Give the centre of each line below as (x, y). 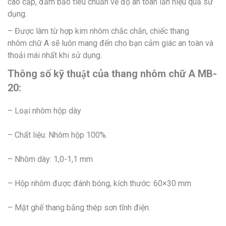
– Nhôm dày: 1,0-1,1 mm (50, 159)
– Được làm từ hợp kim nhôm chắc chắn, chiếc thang (98, 31)
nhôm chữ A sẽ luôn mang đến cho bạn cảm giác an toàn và (110, 43)
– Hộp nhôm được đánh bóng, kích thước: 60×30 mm (99, 183)
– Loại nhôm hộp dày (44, 110)
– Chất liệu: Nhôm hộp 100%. (58, 135)
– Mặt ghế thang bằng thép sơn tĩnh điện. (79, 207)
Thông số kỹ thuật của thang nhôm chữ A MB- (112, 73)
